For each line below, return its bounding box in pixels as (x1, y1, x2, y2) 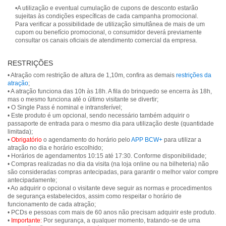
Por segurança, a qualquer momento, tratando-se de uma (42, 217, 200, 224)
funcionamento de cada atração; (8, 201, 96, 208)
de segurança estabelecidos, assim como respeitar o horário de (8, 193, 182, 200)
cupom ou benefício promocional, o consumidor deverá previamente (15, 29, 202, 36)
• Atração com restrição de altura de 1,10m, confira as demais (8, 72, 175, 79)
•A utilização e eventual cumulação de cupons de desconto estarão (15, 5, 198, 12)
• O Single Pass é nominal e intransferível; (8, 104, 122, 111)
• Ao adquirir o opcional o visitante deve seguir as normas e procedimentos (8, 185, 212, 192)
